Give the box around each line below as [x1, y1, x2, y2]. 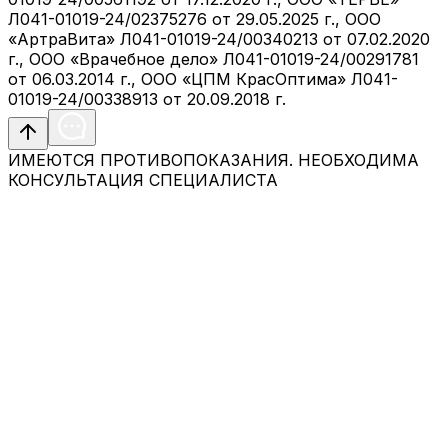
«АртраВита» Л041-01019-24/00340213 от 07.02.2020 [8, 29, 430, 50]
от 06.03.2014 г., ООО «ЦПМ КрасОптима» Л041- [8, 69, 398, 90]
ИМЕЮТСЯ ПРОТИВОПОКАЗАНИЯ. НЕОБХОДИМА [8, 150, 419, 171]
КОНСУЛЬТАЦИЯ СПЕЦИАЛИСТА [8, 170, 278, 191]
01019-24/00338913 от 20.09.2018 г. [8, 89, 286, 110]
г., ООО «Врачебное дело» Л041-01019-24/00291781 [8, 49, 419, 70]
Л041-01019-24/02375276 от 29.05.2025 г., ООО [8, 9, 381, 30]
